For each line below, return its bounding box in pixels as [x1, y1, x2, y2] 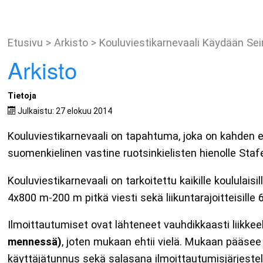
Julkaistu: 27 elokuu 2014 [18, 106, 113, 116]
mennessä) [8, 235, 62, 248]
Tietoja [8, 90, 37, 100]
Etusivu [8, 36, 46, 49]
